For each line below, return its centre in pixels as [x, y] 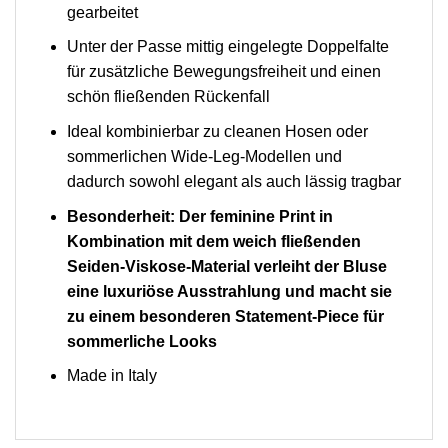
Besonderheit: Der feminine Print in [199, 216]
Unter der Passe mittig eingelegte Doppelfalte [227, 47]
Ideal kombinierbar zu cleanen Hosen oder [217, 131]
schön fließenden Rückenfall [168, 97]
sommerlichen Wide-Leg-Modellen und [204, 156]
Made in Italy [111, 376]
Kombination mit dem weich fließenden [213, 241]
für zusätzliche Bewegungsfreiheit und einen [223, 72]
